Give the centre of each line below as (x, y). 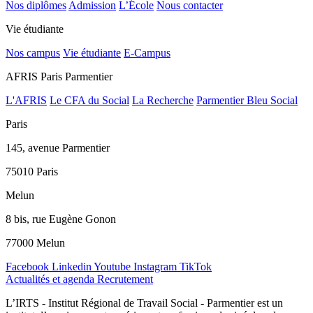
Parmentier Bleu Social (247, 100)
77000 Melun (35, 242)
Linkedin (72, 266)
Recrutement (125, 279)
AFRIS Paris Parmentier (59, 76)
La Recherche (163, 100)
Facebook (27, 266)
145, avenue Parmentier (58, 147)
